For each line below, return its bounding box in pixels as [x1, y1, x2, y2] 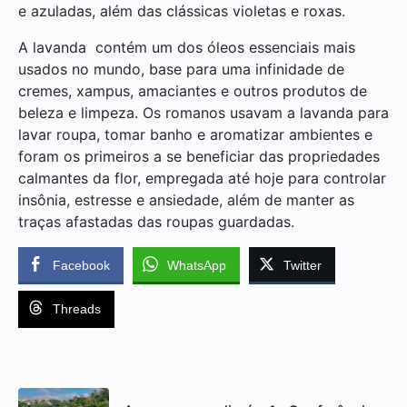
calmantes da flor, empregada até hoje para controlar [18, 168, 386, 187]
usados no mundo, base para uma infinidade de [18, 59, 344, 78]
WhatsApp [167, 257, 226, 273]
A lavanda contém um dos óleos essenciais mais [18, 37, 355, 56]
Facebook [53, 257, 110, 273]
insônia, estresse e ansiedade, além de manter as [18, 190, 354, 209]
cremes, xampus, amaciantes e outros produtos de [18, 81, 367, 100]
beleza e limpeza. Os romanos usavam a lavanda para [18, 103, 389, 122]
